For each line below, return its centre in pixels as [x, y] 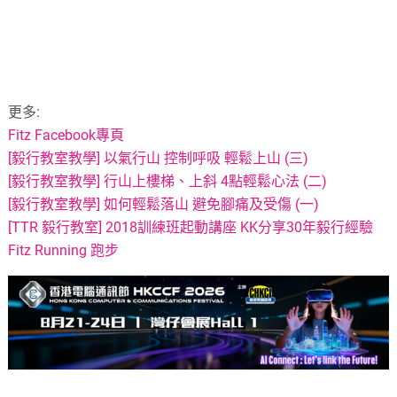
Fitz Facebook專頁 [66, 136]
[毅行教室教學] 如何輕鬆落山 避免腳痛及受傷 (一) [164, 205]
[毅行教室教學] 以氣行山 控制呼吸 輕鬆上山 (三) [159, 159]
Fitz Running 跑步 [64, 251]
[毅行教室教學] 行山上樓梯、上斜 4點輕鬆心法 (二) [168, 182]
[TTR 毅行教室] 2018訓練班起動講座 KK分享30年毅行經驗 [191, 228]
